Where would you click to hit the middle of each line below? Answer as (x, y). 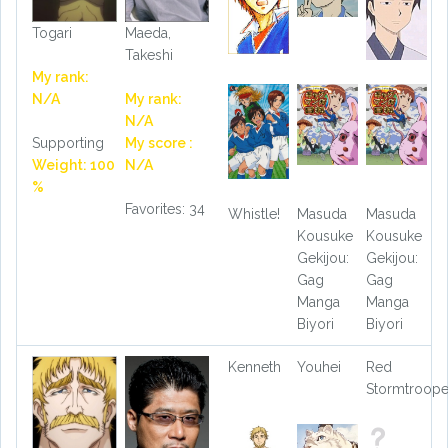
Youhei (318, 367)
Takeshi (148, 55)
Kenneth (254, 367)
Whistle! (254, 214)
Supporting (68, 143)
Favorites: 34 (164, 209)
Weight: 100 (73, 165)
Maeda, (147, 33)
